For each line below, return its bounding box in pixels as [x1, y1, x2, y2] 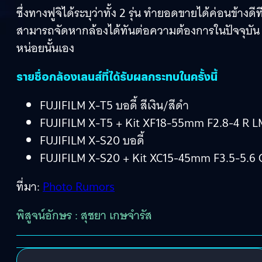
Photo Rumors [43, 176, 115, 196]
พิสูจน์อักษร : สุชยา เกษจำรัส [16, 205, 152, 225]
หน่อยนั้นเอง [16, 37, 74, 58]
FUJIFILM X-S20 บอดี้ [40, 130, 144, 150]
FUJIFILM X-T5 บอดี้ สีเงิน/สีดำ [40, 95, 189, 115]
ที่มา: [16, 176, 43, 196]
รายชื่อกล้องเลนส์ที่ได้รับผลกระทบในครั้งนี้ [16, 68, 218, 84]
